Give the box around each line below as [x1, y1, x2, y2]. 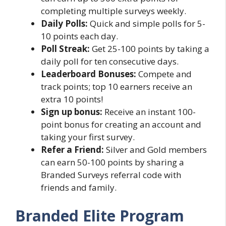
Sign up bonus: [41, 106, 102, 118]
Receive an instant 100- [102, 106, 196, 118]
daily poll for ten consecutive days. [41, 55, 179, 68]
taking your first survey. [41, 131, 135, 143]
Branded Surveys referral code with [41, 169, 181, 181]
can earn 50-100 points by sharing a [41, 156, 184, 168]
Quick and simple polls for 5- [90, 18, 205, 30]
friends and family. [41, 182, 117, 194]
